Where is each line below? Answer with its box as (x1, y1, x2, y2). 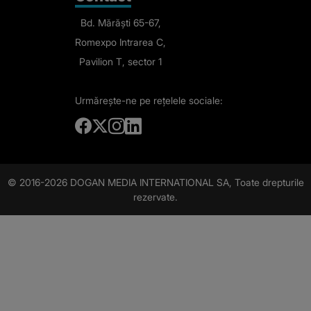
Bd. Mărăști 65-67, (80, 17, 161, 29)
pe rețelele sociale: (140, 94, 223, 107)
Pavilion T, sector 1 (79, 56, 162, 68)
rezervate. (133, 191, 178, 203)
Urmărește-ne (75, 94, 137, 107)
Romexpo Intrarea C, (75, 36, 166, 49)
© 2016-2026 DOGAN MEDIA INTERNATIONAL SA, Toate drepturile (7, 176, 304, 189)
